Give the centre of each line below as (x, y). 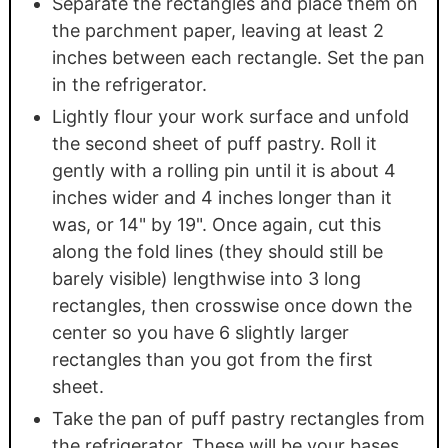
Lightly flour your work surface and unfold (230, 117)
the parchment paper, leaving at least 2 (217, 31)
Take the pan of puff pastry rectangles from (238, 419)
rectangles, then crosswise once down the (231, 306)
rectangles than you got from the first (212, 360)
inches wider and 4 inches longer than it (221, 198)
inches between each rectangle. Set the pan (238, 58)
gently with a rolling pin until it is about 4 (223, 171)
